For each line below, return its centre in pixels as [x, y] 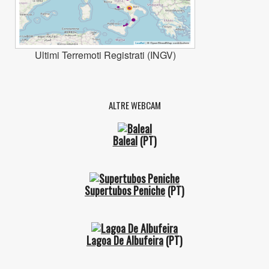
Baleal [125, 141]
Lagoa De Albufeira [125, 240]
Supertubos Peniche [125, 190]
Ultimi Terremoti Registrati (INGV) [105, 55]
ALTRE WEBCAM [134, 105]
